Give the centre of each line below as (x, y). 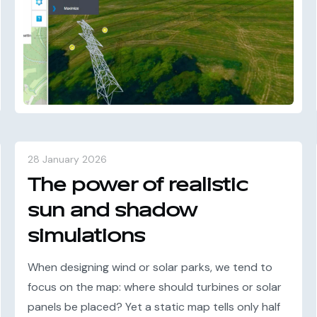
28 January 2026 (68, 159)
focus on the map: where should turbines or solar (155, 287)
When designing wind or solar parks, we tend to (150, 267)
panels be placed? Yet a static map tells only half (154, 307)
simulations (87, 236)
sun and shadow (113, 211)
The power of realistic (138, 185)
